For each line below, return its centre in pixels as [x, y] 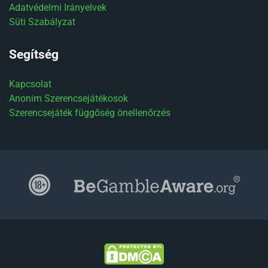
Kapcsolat [30, 84]
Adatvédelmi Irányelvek [58, 7]
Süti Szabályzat [42, 22]
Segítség [34, 54]
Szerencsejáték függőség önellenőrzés [90, 113]
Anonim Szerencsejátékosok [68, 98]
